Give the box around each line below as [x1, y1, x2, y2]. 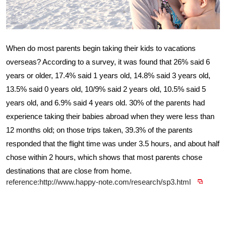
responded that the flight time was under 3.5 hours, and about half [6, 139, 219, 148]
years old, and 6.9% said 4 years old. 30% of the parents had [6, 98, 205, 107]
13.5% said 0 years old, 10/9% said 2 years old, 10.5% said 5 [6, 85, 206, 93]
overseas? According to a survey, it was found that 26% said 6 [6, 58, 210, 66]
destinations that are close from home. [6, 166, 132, 175]
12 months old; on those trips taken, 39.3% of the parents [6, 126, 193, 134]
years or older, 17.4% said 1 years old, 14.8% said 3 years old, [6, 71, 210, 80]
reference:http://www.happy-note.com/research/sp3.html [6, 178, 193, 186]
